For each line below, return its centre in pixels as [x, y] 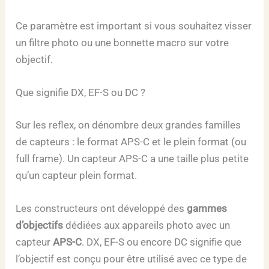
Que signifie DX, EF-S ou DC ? [81, 92]
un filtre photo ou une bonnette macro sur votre [122, 42]
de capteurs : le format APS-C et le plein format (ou [131, 141]
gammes [207, 208]
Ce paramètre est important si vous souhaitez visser [134, 26]
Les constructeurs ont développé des [101, 208]
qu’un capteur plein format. [77, 175]
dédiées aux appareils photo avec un [147, 225]
